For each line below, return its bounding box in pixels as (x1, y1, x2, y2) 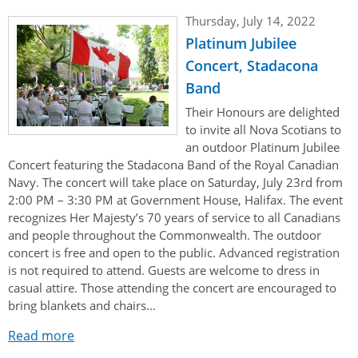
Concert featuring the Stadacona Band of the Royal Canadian (8, 156, 339, 173)
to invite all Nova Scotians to (185, 121, 341, 137)
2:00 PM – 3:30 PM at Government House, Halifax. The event (8, 191, 343, 208)
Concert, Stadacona (185, 55, 318, 75)
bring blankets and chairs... (8, 296, 156, 313)
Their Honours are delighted (185, 103, 340, 120)
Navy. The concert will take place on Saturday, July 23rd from (8, 173, 343, 190)
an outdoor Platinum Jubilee (185, 138, 340, 155)
